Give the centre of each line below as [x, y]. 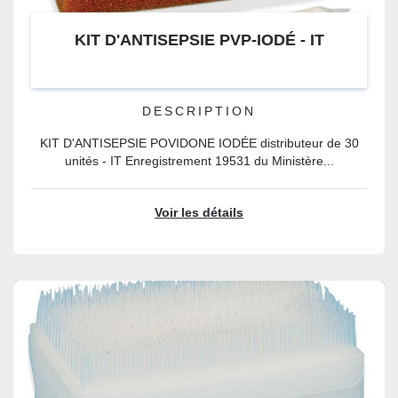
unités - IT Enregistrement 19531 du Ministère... [199, 161]
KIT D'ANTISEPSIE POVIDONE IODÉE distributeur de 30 [199, 143]
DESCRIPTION [199, 111]
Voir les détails [199, 213]
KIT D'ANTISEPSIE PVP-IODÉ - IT [199, 40]
